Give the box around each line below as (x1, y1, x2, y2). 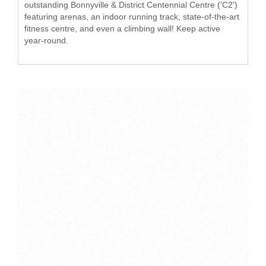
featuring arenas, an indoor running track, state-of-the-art (24, 12, 239, 21)
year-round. (24, 36, 68, 45)
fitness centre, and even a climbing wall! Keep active (24, 24, 220, 33)
